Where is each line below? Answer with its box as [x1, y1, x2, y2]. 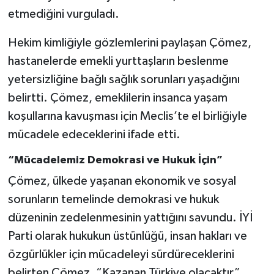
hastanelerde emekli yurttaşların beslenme [7, 54, 229, 67]
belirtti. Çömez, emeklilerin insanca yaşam [7, 91, 228, 104]
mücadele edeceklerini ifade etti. [7, 128, 180, 141]
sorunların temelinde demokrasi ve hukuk [7, 193, 219, 206]
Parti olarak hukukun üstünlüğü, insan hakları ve [7, 230, 247, 243]
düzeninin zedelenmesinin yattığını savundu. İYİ [7, 212, 253, 224]
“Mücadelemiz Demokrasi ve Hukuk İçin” [7, 154, 223, 166]
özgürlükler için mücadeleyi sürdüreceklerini [7, 248, 234, 261]
